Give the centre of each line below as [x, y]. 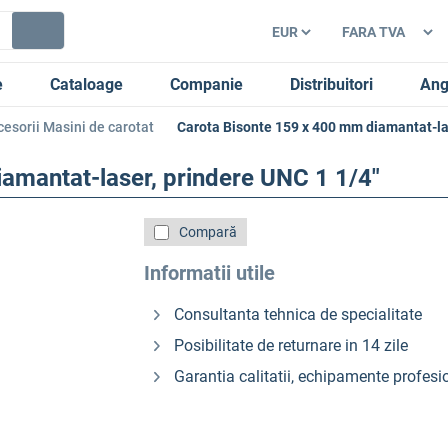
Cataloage [86, 84]
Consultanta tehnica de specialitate [298, 314]
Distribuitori [331, 84]
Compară [208, 232]
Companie [206, 84]
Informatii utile [210, 273]
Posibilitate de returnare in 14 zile [291, 345]
